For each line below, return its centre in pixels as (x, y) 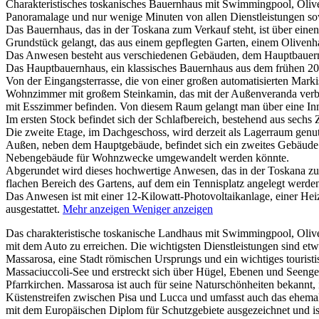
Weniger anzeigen (173, 209)
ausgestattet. (33, 209)
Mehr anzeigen (96, 209)
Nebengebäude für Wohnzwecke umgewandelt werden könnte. (147, 157)
